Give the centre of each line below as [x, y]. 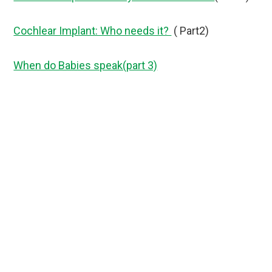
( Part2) [190, 30]
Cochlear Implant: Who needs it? [93, 30]
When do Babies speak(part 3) [86, 65]
